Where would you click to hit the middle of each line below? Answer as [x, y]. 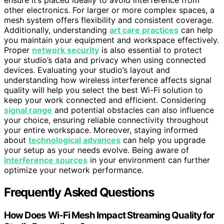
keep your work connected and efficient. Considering [105, 100]
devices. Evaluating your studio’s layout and [87, 70]
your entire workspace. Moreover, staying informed [101, 130]
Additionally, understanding [57, 30]
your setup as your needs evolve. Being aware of [96, 150]
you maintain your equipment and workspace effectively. [111, 40]
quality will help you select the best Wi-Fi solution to [103, 90]
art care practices [144, 30]
